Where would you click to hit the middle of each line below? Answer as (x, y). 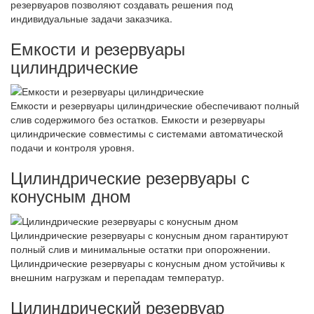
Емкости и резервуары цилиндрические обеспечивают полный (155, 105)
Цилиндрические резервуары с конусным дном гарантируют (149, 234)
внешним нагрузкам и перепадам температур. (117, 277)
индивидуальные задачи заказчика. (91, 18)
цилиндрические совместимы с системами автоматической (147, 134)
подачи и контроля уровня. (73, 148)
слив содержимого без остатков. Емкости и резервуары (138, 120)
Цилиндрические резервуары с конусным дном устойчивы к (148, 262)
